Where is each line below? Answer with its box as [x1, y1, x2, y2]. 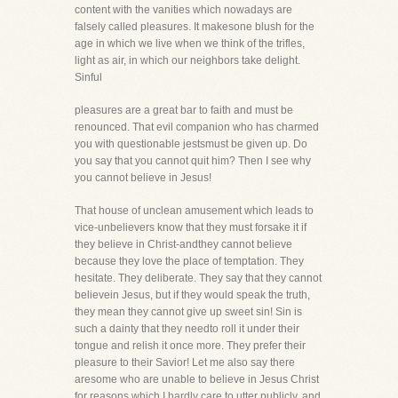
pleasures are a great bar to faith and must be [75, 104, 293, 116]
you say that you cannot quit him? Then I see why [75, 155, 311, 167]
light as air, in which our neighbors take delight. [75, 54, 300, 67]
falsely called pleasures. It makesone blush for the [75, 20, 314, 33]
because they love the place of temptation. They [75, 255, 304, 267]
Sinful [75, 71, 102, 84]
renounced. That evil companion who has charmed [75, 121, 319, 133]
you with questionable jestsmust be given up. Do [75, 138, 307, 150]
